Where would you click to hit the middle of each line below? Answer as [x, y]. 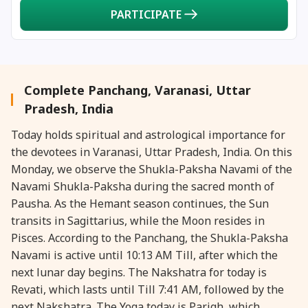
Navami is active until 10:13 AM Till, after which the [144, 255]
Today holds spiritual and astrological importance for [148, 134]
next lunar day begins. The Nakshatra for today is [139, 272]
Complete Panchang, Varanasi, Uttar [137, 90]
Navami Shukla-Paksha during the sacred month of [143, 186]
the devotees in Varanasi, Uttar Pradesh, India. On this [152, 152]
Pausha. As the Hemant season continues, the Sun [140, 203]
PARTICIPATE [146, 14]
